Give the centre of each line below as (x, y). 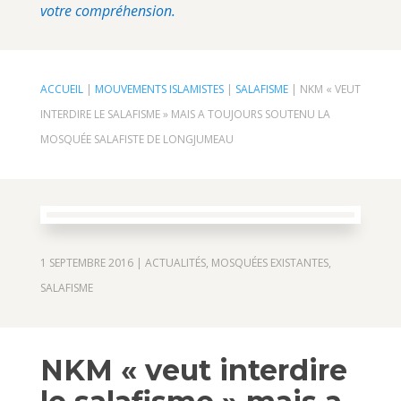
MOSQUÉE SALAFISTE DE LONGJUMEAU (137, 139)
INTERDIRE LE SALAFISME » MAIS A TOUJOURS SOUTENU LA (185, 114)
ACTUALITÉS (175, 262)
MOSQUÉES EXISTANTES (269, 262)
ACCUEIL (61, 89)
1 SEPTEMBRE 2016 (86, 262)
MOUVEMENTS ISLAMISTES (159, 89)
